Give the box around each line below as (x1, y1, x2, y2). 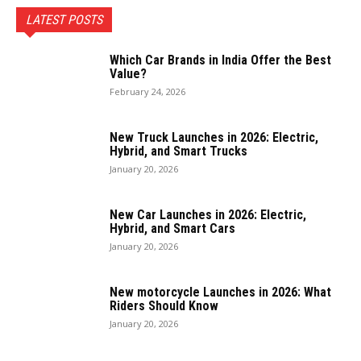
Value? (110, 66, 147, 82)
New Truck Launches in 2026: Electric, (110, 130, 318, 146)
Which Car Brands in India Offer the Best (110, 52, 331, 68)
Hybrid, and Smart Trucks (110, 143, 247, 160)
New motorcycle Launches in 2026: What (110, 284, 331, 301)
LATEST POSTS (26, 12, 102, 28)
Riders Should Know (110, 298, 218, 314)
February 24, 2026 (110, 85, 185, 98)
